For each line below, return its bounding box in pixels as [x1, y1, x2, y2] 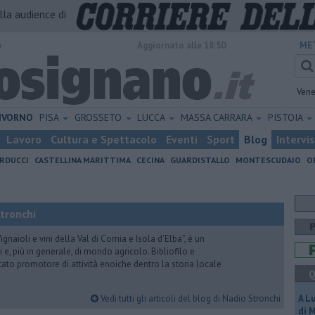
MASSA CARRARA [181, 111, 255, 124]
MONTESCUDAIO [236, 155, 301, 165]
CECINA [136, 155, 165, 165]
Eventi [166, 132, 198, 146]
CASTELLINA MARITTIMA [34, 155, 131, 165]
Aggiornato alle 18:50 [137, 39, 226, 51]
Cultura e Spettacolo [51, 132, 157, 146]
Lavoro [6, 132, 41, 146]
